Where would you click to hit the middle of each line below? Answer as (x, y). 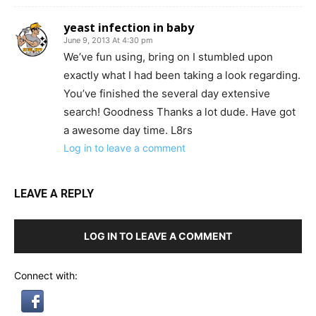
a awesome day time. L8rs (128, 130)
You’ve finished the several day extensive (167, 93)
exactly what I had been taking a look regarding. (182, 75)
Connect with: (46, 275)
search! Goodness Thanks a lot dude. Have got (180, 112)
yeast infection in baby (129, 28)
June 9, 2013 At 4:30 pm (108, 40)
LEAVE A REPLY (54, 194)
